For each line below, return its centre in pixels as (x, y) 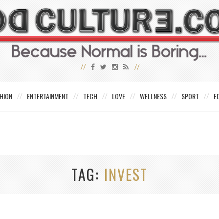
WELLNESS (153, 96)
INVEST (126, 175)
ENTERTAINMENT (48, 96)
